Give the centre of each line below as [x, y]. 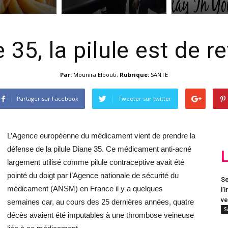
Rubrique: [135, 74]
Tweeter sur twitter [145, 98]
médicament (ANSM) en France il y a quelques [85, 188]
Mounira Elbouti [95, 74]
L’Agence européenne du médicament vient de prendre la [101, 135]
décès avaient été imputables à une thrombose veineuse [101, 215]
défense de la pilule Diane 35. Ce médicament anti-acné [99, 149]
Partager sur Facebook [48, 98]
